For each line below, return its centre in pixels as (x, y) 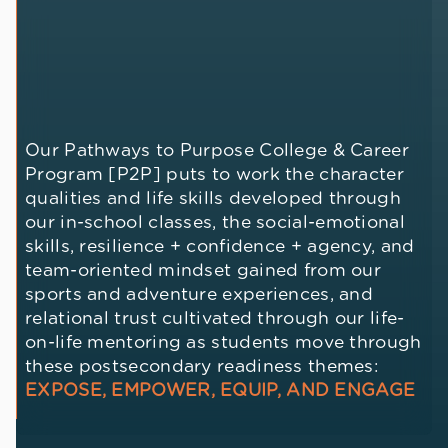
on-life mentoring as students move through (223, 342)
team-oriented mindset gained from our (203, 270)
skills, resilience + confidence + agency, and (220, 246)
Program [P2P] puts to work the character (214, 174)
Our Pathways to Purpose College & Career (217, 150)
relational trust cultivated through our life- (215, 318)
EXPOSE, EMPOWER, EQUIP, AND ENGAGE (220, 390)
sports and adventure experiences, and (199, 294)
